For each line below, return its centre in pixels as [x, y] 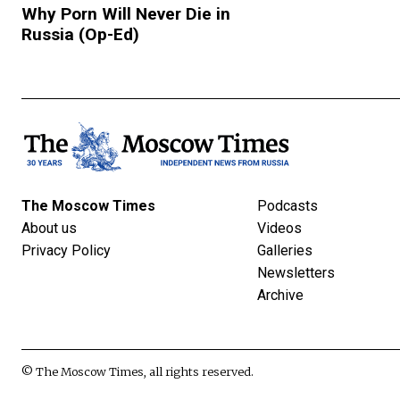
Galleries [285, 250]
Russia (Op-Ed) [80, 34]
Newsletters [296, 272]
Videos [279, 228]
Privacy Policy [66, 250]
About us [49, 228]
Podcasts [287, 205]
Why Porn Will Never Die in [126, 13]
